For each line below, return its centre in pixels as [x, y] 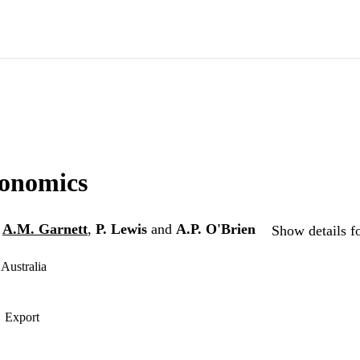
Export [22, 317]
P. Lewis [121, 229]
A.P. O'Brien [216, 229]
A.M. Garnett [45, 229]
